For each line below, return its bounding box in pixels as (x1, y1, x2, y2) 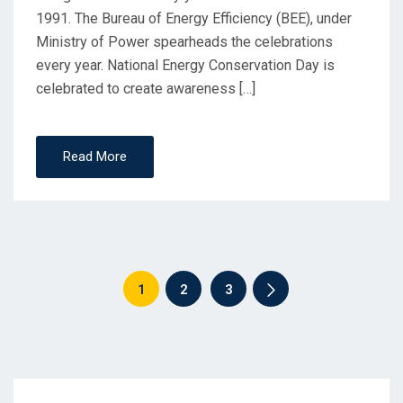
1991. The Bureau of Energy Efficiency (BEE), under (36, 10, 352, 27)
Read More (63, 148, 127, 165)
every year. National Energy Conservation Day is (36, 57, 335, 74)
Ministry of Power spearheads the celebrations (36, 33, 333, 50)
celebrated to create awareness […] (36, 80, 255, 97)
